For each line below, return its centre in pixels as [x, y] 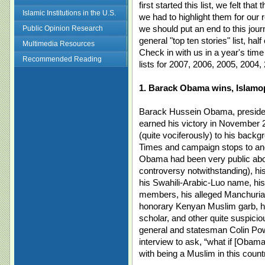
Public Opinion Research [63, 28]
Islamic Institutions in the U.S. [69, 13]
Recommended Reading [62, 59]
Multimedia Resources [59, 44]
